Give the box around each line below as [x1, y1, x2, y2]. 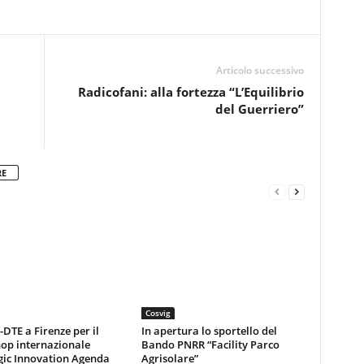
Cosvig [145, 307, 171, 318]
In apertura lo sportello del [141, 323, 277, 338]
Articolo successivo [215, 63, 304, 77]
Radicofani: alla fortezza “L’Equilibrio [77, 84, 304, 100]
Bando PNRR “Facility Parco [141, 337, 279, 352]
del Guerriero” [214, 101, 304, 117]
